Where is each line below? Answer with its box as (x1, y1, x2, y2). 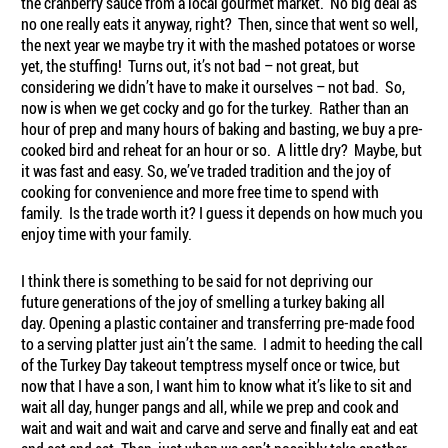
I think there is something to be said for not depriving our (21, 269, 374, 292)
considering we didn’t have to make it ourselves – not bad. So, (21, 75, 406, 98)
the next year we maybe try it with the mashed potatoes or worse (21, 33, 416, 56)
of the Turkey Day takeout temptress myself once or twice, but (21, 353, 401, 376)
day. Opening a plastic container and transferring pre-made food (21, 311, 416, 334)
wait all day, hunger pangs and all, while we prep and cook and (21, 395, 400, 418)
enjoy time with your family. (21, 222, 193, 245)
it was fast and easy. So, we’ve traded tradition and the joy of (21, 159, 392, 182)
